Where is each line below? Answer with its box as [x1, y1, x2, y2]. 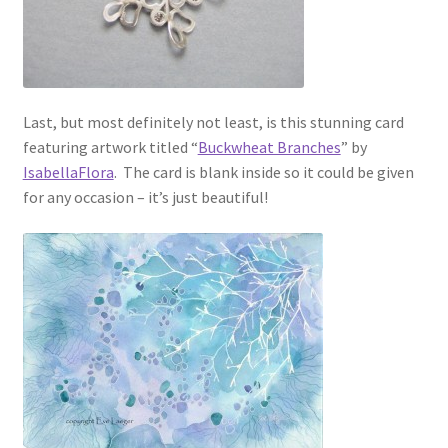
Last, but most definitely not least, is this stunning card [22, 112, 404, 133]
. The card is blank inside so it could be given [113, 162, 414, 183]
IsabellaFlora [22, 162, 114, 183]
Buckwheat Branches [197, 137, 341, 158]
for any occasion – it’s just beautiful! [22, 187, 268, 208]
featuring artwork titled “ [22, 137, 198, 158]
